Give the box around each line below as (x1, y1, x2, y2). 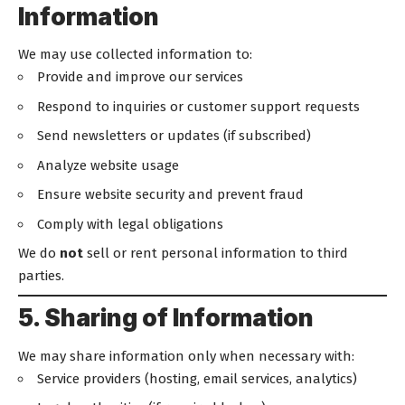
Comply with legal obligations (37, 215, 223, 232)
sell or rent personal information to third (83, 245, 348, 261)
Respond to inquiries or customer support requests (37, 98, 360, 115)
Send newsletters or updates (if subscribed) (37, 127, 311, 144)
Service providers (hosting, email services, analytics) (37, 370, 357, 387)
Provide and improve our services (37, 69, 243, 85)
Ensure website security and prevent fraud (37, 186, 304, 202)
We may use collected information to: (18, 46, 252, 62)
